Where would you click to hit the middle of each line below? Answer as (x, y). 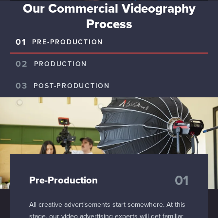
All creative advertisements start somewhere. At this (107, 204)
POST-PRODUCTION (72, 86)
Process (109, 24)
